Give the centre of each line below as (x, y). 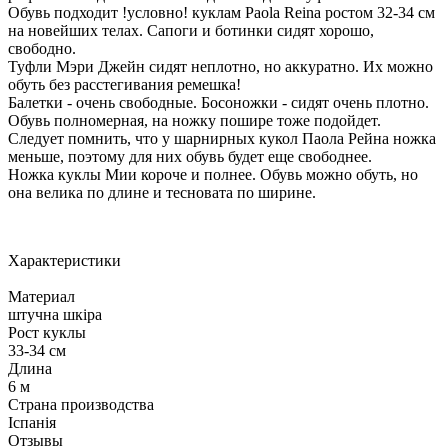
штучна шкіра (55, 314)
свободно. (42, 48)
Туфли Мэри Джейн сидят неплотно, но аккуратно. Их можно (220, 66)
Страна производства (81, 404)
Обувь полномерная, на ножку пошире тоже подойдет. (194, 120)
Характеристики (64, 260)
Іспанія (32, 422)
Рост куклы (47, 332)
